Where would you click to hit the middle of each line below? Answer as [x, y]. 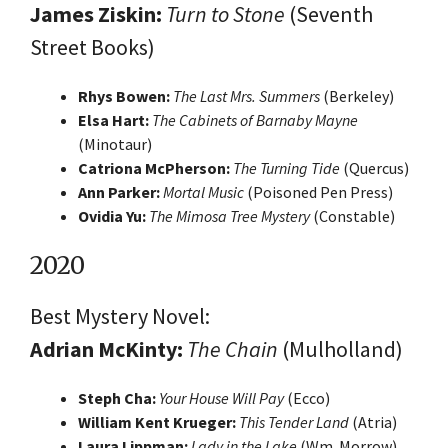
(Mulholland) [340, 348]
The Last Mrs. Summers [246, 95]
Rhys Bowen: [124, 95]
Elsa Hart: [113, 119]
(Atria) [373, 421]
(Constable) [352, 215]
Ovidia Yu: [112, 215]
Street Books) [92, 46]
